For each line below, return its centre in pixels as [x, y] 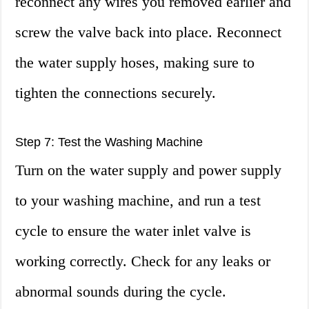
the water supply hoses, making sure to [135, 63]
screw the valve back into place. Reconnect [149, 32]
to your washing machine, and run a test [138, 201]
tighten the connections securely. [116, 93]
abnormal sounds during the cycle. [121, 292]
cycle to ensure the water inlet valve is [133, 231]
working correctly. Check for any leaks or [143, 261]
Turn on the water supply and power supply [149, 170]
